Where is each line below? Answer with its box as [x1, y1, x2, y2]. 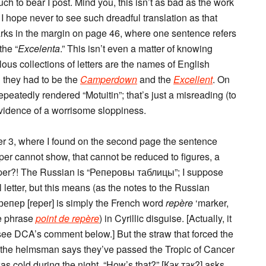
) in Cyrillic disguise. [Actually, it [99, 211, 232, 225]
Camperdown [80, 72, 137, 86]
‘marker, [193, 196, 229, 210]
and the [137, 72, 173, 86]
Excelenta [18, 42, 60, 55]
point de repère [36, 211, 99, 225]
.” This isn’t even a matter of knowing [60, 42, 213, 55]
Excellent [173, 72, 213, 86]
